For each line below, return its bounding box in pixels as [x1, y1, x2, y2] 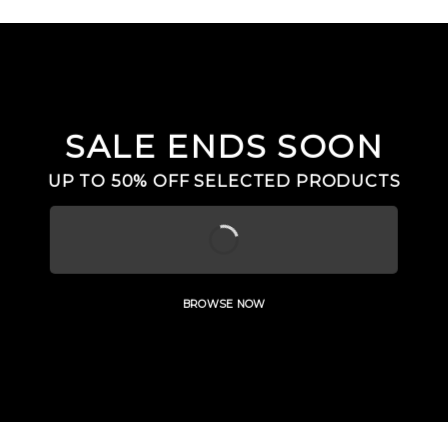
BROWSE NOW [182, 297, 266, 311]
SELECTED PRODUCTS [189, 170, 401, 191]
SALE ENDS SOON [64, 126, 384, 166]
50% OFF [110, 170, 190, 191]
